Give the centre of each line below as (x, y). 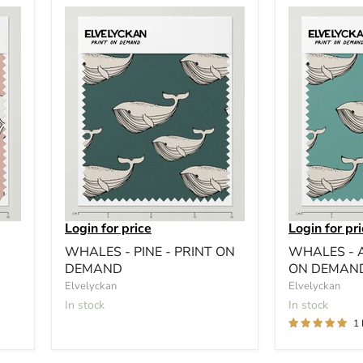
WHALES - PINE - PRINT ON (150, 252)
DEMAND (94, 269)
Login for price (108, 228)
